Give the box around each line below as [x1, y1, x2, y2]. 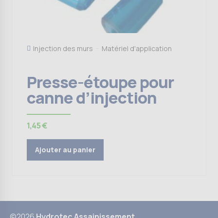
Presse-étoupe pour [27, 71, 174, 93]
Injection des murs [33, 44, 93, 54]
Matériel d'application [102, 44, 172, 54]
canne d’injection [27, 87, 157, 109]
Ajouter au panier [35, 145, 95, 155]
